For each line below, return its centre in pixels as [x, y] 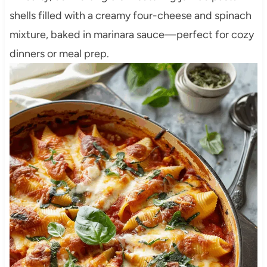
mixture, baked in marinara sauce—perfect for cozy [131, 35]
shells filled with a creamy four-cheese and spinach [130, 16]
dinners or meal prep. [59, 54]
